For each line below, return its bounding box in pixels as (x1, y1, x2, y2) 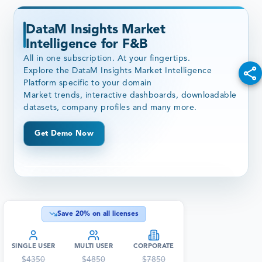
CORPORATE (133, 243, 174, 250)
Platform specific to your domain (23, 79, 152, 88)
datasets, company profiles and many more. (23, 104, 197, 112)
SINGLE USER (12, 243, 56, 250)
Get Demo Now (35, 130, 94, 138)
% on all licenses (83, 211, 139, 218)
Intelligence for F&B (26, 37, 148, 51)
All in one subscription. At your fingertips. (23, 54, 191, 63)
